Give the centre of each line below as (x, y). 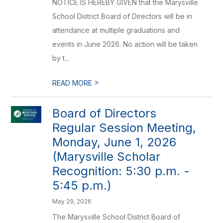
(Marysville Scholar (107, 157)
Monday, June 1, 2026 (114, 142)
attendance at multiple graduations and (116, 30)
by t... (61, 58)
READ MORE (73, 83)
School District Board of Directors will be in (122, 16)
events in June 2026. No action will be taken (125, 44)
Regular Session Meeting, (124, 128)
